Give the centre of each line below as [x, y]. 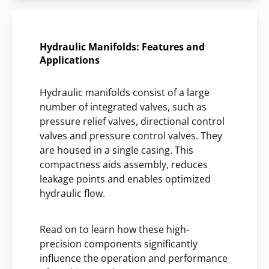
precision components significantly [119, 243]
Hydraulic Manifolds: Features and [122, 47]
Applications [70, 60]
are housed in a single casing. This [116, 150]
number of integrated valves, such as [123, 107]
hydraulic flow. [72, 193]
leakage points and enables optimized [125, 179]
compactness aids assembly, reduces [124, 164]
